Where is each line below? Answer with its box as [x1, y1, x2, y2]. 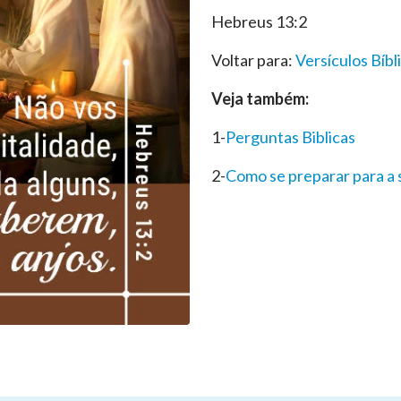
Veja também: [211, 89, 309, 108]
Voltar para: [211, 50, 295, 70]
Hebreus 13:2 [211, 12, 307, 31]
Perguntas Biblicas [226, 127, 355, 147]
